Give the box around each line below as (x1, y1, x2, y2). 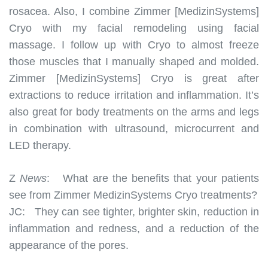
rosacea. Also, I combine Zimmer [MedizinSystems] (9, 5, 259, 17)
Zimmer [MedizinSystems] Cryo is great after (9, 72, 259, 84)
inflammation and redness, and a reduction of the (9, 222, 259, 234)
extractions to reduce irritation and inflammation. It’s (9, 89, 259, 101)
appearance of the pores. (9, 239, 129, 251)
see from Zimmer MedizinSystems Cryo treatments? (9, 188, 257, 201)
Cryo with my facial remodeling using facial (9, 22, 259, 34)
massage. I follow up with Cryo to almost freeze (9, 38, 259, 51)
